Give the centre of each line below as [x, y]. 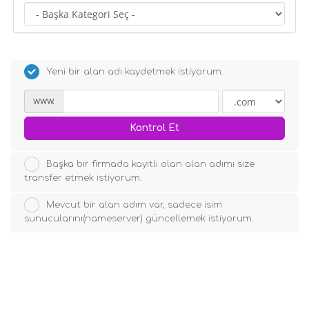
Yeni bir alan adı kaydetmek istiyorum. [135, 71]
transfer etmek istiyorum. [83, 178]
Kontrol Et [154, 128]
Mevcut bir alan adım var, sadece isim [134, 205]
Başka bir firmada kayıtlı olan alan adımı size [150, 164]
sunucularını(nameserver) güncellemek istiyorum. [139, 219]
